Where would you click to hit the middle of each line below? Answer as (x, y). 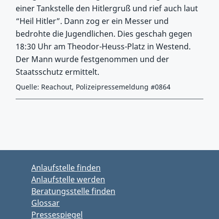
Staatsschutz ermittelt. (57, 72)
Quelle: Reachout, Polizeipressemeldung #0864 (93, 87)
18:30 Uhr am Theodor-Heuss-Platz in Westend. (103, 46)
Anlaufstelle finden (66, 168)
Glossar (45, 203)
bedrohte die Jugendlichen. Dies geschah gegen (104, 34)
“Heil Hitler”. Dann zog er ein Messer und (92, 21)
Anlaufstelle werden (68, 179)
